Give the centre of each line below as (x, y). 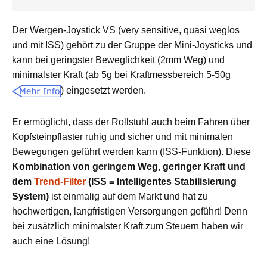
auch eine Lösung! (51, 241)
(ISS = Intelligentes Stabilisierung (161, 182)
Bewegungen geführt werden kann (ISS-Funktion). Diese (131, 152)
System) (30, 197)
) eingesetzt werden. (103, 91)
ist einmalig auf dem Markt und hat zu (128, 197)
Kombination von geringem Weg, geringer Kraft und (129, 167)
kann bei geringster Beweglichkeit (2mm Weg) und (118, 60)
